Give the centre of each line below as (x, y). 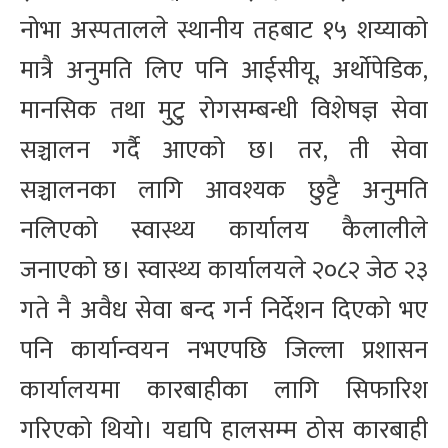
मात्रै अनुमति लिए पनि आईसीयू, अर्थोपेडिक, (224, 71)
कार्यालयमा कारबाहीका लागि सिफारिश (224, 391)
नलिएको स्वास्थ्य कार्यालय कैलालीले (224, 231)
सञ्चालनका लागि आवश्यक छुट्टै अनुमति (224, 191)
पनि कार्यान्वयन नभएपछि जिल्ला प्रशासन (224, 351)
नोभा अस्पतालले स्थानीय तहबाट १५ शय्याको (224, 31)
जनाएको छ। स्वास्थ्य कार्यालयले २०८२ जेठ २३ (224, 271)
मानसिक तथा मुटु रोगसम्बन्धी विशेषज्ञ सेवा (224, 111)
